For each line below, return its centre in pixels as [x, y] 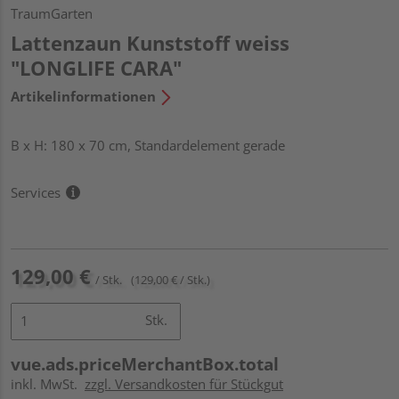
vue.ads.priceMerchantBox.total [145, 364]
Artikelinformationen [83, 96]
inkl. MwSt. [48, 383]
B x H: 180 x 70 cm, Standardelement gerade [148, 145]
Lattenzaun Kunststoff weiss [150, 42]
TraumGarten [52, 13]
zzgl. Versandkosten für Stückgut [184, 383]
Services [36, 192]
